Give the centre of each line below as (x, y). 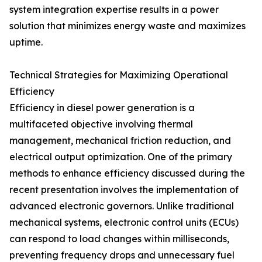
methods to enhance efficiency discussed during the (127, 173)
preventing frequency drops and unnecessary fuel (122, 255)
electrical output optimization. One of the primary (121, 157)
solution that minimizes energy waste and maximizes (127, 26)
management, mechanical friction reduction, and (120, 140)
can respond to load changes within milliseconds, (119, 239)
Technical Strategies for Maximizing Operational (119, 75)
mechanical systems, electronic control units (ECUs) (124, 222)
